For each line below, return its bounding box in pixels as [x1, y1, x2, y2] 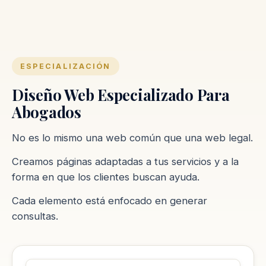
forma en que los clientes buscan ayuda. [12, 170, 199, 183]
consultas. [12, 210, 58, 222]
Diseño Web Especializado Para [12, 84, 230, 104]
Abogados [12, 101, 81, 122]
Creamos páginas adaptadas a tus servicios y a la [12, 155, 239, 167]
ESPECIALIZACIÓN [20, 61, 111, 71]
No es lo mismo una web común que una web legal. [12, 131, 253, 144]
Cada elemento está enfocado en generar [12, 194, 207, 207]
